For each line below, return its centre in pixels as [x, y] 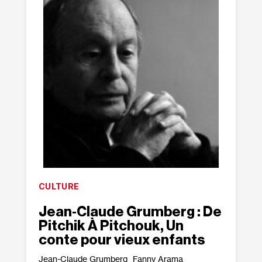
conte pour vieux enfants [121, 240]
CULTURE [59, 186]
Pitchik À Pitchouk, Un [111, 226]
